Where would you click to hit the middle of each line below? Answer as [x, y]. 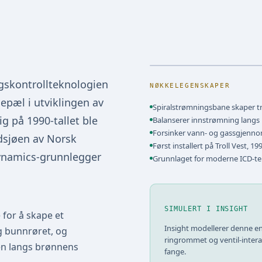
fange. [175, 251]
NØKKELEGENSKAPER [190, 85]
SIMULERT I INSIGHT [206, 208]
